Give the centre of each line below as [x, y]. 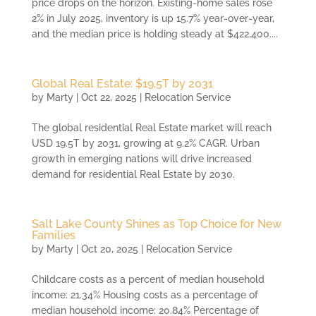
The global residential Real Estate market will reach [151, 128]
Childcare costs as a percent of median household [148, 280]
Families [53, 236]
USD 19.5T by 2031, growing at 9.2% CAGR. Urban [145, 144]
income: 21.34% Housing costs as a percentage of [145, 295]
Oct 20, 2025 [109, 249]
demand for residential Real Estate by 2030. [133, 175]
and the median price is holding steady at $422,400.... [154, 34]
